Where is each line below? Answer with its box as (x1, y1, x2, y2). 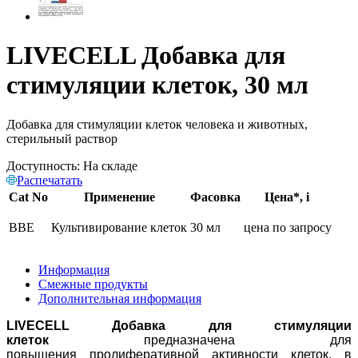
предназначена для (49, 332, 352, 347)
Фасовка (190, 189, 241, 204)
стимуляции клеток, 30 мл (6, 70, 308, 100)
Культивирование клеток (51, 220, 187, 234)
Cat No (9, 189, 48, 204)
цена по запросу (244, 220, 332, 234)
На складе (83, 158, 137, 173)
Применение (83, 189, 155, 204)
